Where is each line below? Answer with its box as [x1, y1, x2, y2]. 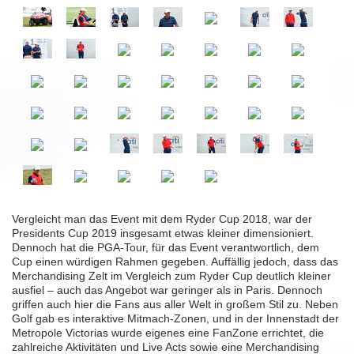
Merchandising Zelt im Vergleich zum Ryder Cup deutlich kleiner [12, 269, 331, 283]
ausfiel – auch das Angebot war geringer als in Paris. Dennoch [12, 284, 322, 297]
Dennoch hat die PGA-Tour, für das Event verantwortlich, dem [12, 241, 319, 254]
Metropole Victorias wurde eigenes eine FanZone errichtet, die [12, 326, 324, 340]
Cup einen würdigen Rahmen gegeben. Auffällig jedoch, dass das [12, 255, 338, 269]
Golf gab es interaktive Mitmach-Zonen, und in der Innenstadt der [12, 312, 339, 326]
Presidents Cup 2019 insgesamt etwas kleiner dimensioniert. [12, 227, 314, 240]
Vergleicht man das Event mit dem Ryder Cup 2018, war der [12, 213, 312, 226]
